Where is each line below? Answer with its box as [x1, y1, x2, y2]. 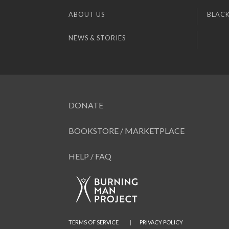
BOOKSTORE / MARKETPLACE [68, 125, 185, 135]
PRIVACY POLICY [140, 218, 184, 225]
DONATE [68, 100, 104, 110]
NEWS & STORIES [68, 34, 126, 42]
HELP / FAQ [68, 151, 112, 161]
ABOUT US [68, 10, 105, 18]
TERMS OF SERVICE [68, 218, 119, 225]
